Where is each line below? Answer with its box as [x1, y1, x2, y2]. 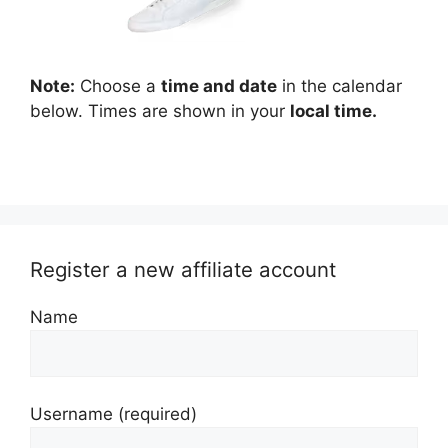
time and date [161, 76, 277, 97]
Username [30, 404, 118, 425]
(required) [118, 404, 197, 425]
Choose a [75, 76, 161, 97]
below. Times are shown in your [30, 101, 290, 122]
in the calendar [277, 76, 402, 97]
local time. [290, 101, 377, 122]
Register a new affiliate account [30, 256, 336, 282]
